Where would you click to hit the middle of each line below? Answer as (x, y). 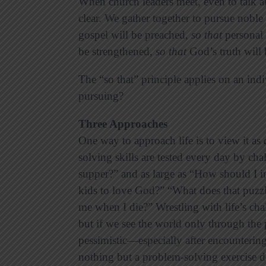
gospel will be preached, (135, 35)
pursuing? (101, 96)
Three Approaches (123, 124)
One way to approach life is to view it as (171, 141)
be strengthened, (117, 52)
